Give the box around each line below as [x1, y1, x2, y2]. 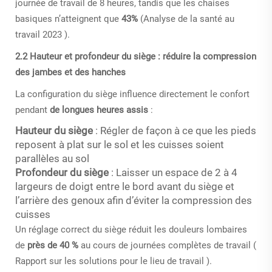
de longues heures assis [50, 104, 151, 115]
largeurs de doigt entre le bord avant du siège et [15, 180, 234, 192]
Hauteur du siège [15, 124, 95, 137]
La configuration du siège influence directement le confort [15, 88, 250, 100]
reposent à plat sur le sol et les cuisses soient [15, 138, 224, 151]
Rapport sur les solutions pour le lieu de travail [15, 255, 206, 267]
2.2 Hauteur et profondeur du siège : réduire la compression [15, 50, 256, 62]
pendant [15, 104, 50, 115]
